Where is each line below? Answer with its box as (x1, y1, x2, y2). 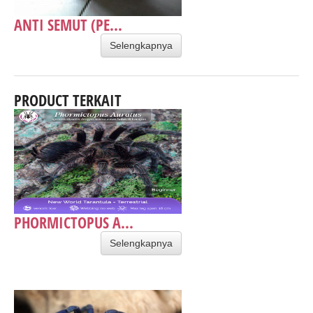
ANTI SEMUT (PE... (14, 13, 122, 35)
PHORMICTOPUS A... (14, 211, 133, 233)
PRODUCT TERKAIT (14, 89, 122, 110)
